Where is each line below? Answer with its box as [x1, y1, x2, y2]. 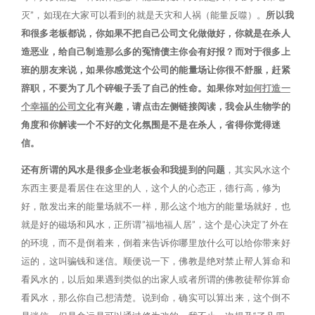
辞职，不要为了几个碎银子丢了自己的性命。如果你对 [21, 82, 244, 94]
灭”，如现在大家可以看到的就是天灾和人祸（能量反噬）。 [21, 9, 266, 20]
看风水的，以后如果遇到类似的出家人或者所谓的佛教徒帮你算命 [21, 274, 290, 285]
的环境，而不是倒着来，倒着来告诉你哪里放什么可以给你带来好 [21, 237, 290, 248]
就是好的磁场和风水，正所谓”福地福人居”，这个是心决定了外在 [21, 219, 288, 230]
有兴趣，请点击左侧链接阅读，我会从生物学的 [95, 101, 290, 112]
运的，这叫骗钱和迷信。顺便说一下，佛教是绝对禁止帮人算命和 [21, 255, 290, 266]
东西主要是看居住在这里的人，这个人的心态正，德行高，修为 [21, 182, 281, 193]
